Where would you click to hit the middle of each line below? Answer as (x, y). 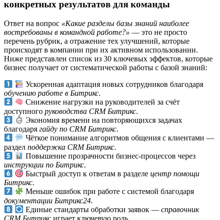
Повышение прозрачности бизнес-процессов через (110, 156)
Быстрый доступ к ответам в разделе (87, 174)
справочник (180, 210)
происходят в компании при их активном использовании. (101, 50)
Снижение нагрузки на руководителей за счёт (102, 102)
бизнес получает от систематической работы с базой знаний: (106, 67)
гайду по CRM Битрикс (78, 129)
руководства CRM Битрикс (90, 111)
